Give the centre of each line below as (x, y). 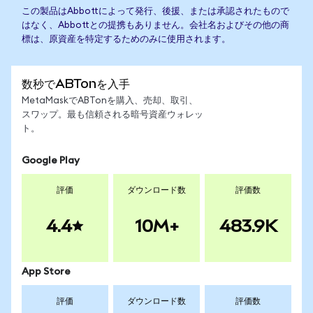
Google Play (51, 161)
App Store (46, 272)
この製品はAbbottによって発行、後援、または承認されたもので (155, 12)
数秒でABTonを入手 (76, 83)
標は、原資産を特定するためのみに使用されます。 (126, 39)
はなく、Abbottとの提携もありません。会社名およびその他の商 (155, 26)
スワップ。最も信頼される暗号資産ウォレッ (112, 115)
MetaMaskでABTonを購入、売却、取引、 (110, 101)
